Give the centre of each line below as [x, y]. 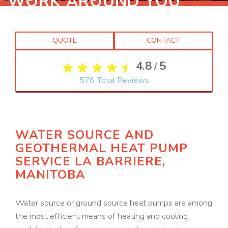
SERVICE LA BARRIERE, [90, 161]
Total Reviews [122, 80]
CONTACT [163, 40]
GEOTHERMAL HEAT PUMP [102, 148]
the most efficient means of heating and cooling [102, 216]
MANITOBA [50, 174]
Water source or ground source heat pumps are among [114, 203]
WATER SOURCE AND [84, 135]
